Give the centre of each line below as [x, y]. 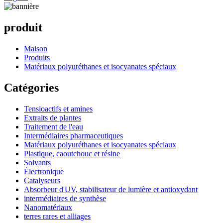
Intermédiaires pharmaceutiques [73, 135]
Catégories [31, 87]
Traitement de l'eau [54, 126]
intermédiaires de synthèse [65, 198]
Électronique [44, 171]
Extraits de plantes [53, 117]
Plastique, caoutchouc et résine [72, 153]
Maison [36, 48]
